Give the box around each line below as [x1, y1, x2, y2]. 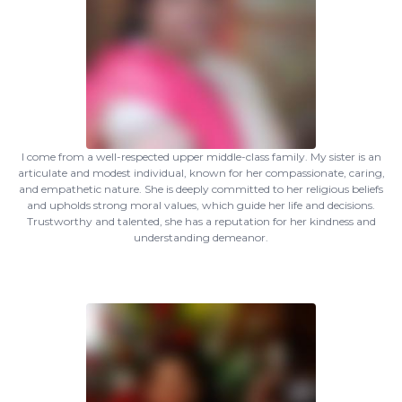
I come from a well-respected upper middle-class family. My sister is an [21, 150, 381, 163]
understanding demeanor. [134, 231, 268, 244]
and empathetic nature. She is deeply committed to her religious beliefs [19, 182, 383, 196]
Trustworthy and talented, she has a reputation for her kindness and [26, 214, 376, 228]
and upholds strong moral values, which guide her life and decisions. [27, 198, 375, 212]
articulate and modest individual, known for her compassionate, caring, [17, 166, 385, 179]
